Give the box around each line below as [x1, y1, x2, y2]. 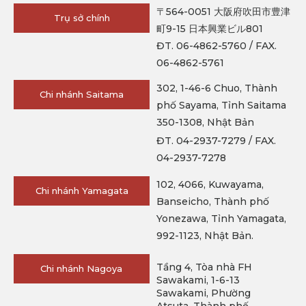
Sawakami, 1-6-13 [156, 274, 240, 287]
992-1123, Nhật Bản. [156, 229, 253, 242]
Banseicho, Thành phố [156, 195, 269, 208]
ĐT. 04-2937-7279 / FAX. [156, 135, 276, 148]
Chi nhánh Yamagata [35, 185, 128, 197]
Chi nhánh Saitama [40, 89, 124, 100]
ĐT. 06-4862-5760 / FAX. [156, 40, 277, 53]
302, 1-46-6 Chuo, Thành [156, 82, 277, 95]
